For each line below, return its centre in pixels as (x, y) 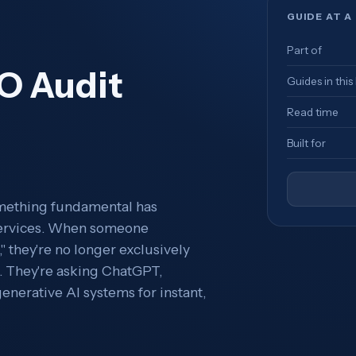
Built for (306, 143)
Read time (312, 112)
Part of (304, 50)
